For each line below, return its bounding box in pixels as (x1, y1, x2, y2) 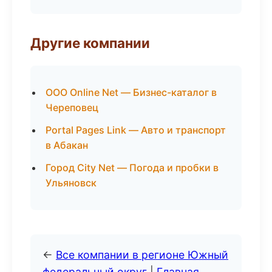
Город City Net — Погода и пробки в (46, 161, 219, 174)
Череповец (46, 101, 98, 114)
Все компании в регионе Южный (56, 248, 228, 261)
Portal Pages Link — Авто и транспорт (46, 124, 226, 136)
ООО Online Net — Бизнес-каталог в (46, 86, 217, 98)
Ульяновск (46, 177, 97, 189)
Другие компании (30, 35, 150, 51)
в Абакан (46, 139, 88, 151)
